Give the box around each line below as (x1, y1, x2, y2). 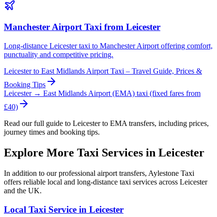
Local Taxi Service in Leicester (4, 204, 124, 215)
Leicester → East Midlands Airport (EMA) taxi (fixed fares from (4, 89, 201, 98)
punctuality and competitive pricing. (4, 50, 113, 59)
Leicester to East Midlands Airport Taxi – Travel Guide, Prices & (4, 67, 202, 76)
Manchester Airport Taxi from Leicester (4, 22, 160, 32)
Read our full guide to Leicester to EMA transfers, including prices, (4, 119, 209, 128)
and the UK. (4, 186, 42, 195)
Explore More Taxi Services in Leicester (4, 146, 204, 159)
